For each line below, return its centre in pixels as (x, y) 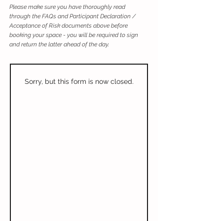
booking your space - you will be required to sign (74, 35)
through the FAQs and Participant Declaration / (73, 16)
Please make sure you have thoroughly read (67, 7)
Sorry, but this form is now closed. (79, 81)
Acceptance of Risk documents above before (69, 26)
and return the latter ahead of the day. (59, 44)
